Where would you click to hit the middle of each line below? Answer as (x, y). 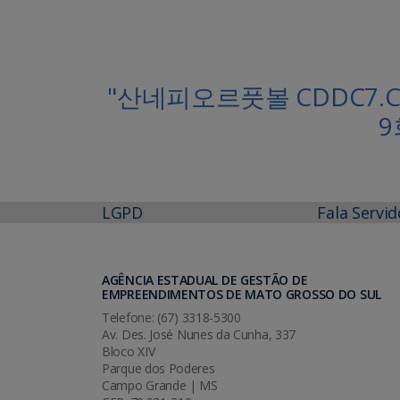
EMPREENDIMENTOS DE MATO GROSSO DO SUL (242, 294)
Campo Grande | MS (160, 385)
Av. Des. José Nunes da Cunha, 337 (199, 334)
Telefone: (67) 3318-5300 (171, 317)
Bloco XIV (129, 351)
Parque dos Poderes (158, 368)
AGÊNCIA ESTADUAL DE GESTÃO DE (205, 279)
